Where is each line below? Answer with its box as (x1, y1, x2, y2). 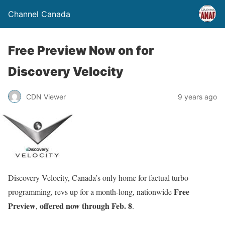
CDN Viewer (26, 92, 66, 101)
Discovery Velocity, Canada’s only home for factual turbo (8, 172, 188, 183)
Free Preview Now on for (8, 43, 154, 58)
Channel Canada (8, 9, 70, 19)
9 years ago (178, 92, 217, 101)
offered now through (40, 200, 109, 211)
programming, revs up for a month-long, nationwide (8, 186, 174, 197)
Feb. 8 (111, 200, 132, 211)
